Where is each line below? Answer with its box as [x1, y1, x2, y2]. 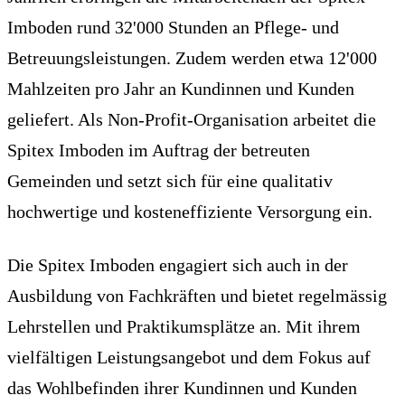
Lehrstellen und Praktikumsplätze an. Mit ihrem [7, 316, 361, 336]
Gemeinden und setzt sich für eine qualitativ [7, 170, 333, 191]
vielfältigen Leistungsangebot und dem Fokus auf [7, 346, 371, 367]
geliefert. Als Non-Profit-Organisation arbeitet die [7, 108, 376, 129]
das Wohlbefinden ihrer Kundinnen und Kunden [7, 377, 357, 398]
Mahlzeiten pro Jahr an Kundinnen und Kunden [7, 78, 354, 99]
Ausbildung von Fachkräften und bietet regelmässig [7, 285, 387, 306]
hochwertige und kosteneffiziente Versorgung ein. [7, 201, 372, 221]
